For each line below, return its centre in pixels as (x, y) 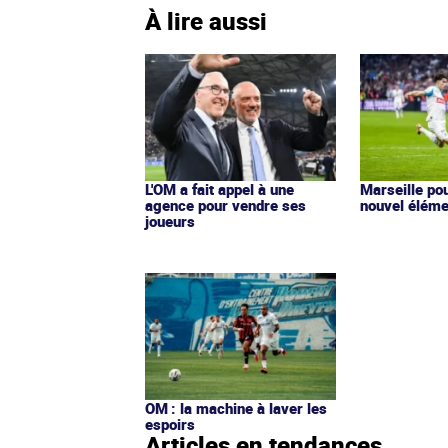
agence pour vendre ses (225, 205)
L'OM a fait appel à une (219, 189)
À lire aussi (206, 21)
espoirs (170, 424)
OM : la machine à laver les (236, 408)
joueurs (170, 221)
